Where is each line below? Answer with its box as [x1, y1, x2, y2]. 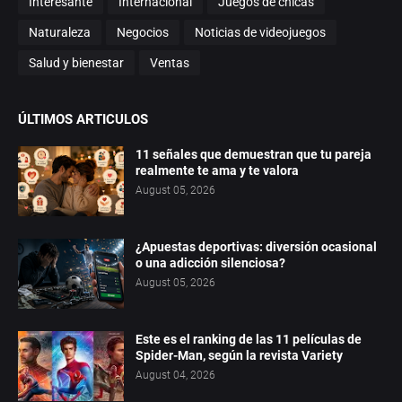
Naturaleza [29, 24, 91, 39]
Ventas [150, 55, 189, 70]
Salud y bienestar [29, 55, 124, 70]
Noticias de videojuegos [195, 24, 326, 39]
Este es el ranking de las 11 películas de [135, 332, 362, 347]
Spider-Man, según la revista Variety [135, 348, 343, 363]
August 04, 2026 [135, 369, 215, 382]
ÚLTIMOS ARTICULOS [18, 111, 148, 128]
